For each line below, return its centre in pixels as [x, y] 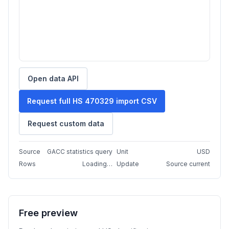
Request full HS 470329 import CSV [92, 101]
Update [128, 164]
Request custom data [66, 123]
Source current [188, 164]
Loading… [97, 164]
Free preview [48, 213]
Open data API [53, 78]
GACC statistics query [80, 152]
